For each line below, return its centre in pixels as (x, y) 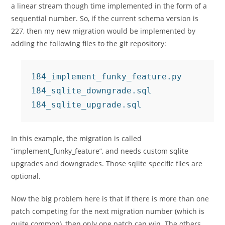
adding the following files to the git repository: (89, 43)
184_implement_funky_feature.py (107, 77)
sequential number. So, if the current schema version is (105, 18)
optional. (26, 176)
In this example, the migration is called (77, 138)
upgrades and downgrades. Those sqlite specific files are (107, 163)
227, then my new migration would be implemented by (103, 31)
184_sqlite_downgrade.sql (92, 91)
